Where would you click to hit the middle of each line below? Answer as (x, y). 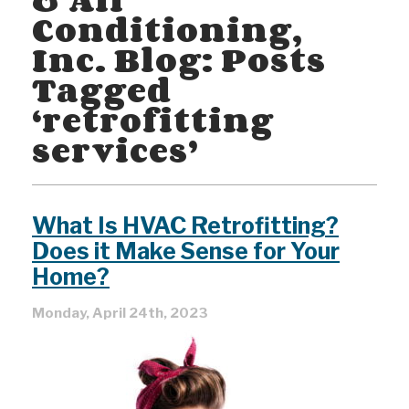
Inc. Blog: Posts (179, 59)
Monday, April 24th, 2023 (120, 314)
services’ (115, 150)
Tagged (102, 89)
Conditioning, (168, 29)
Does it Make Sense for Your (186, 251)
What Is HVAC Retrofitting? (185, 225)
